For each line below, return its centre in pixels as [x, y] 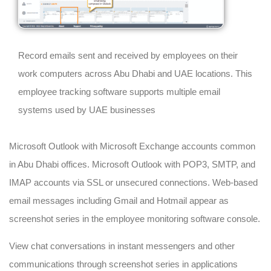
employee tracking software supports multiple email [119, 91]
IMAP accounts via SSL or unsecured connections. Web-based [133, 182]
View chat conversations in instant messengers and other [122, 246]
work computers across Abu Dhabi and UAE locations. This [135, 73]
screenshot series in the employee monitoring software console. [135, 218]
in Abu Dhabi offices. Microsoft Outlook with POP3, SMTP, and [132, 164]
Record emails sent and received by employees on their [128, 55]
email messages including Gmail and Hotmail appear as [119, 200]
